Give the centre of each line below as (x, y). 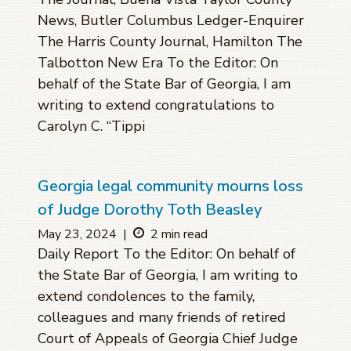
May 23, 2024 (77, 235)
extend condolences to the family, (146, 297)
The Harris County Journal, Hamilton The (170, 42)
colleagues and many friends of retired (162, 318)
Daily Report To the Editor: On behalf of (166, 254)
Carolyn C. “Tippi (91, 127)
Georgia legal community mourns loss (170, 186)
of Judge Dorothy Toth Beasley (150, 210)
